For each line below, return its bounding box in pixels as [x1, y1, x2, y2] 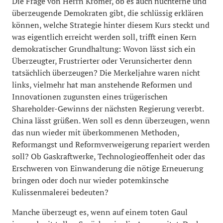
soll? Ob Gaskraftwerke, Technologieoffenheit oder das [12, 151, 205, 162]
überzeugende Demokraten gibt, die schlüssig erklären [12, 7, 204, 18]
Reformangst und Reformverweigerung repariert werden [12, 139, 210, 150]
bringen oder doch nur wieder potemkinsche [12, 175, 169, 186]
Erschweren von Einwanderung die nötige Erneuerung [12, 163, 203, 174]
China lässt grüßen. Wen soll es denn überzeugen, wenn [12, 115, 210, 126]
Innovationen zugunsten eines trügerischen [12, 91, 168, 102]
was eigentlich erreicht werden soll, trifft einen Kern [12, 31, 197, 42]
